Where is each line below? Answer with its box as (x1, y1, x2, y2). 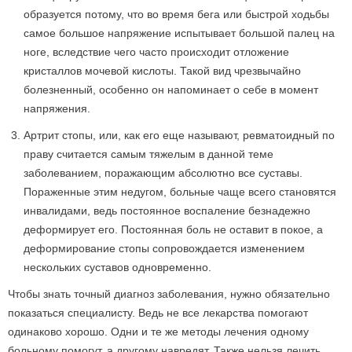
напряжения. (24, 102, 90, 115)
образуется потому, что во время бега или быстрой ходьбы (24, 8, 329, 20)
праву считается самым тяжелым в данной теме (24, 148, 273, 160)
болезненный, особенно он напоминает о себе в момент (24, 83, 318, 96)
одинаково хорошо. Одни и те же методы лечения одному (8, 325, 309, 338)
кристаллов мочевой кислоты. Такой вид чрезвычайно (24, 64, 301, 77)
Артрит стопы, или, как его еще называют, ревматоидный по (24, 129, 335, 141)
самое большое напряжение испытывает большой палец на (24, 27, 335, 39)
